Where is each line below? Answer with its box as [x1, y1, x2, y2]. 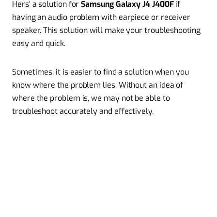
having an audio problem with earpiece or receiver [12, 12, 191, 23]
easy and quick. [12, 38, 65, 49]
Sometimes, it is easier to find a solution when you [12, 67, 189, 77]
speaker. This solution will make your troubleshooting [12, 25, 201, 36]
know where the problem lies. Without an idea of [12, 80, 184, 91]
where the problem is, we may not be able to [12, 93, 170, 104]
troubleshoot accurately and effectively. [12, 106, 154, 117]
